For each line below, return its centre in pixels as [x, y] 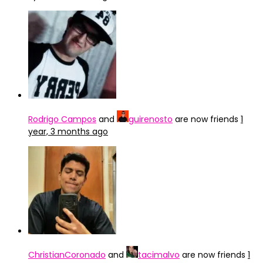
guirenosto [151, 119]
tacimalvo [159, 255]
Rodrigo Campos [62, 119]
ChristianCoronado [67, 255]
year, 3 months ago [68, 131]
